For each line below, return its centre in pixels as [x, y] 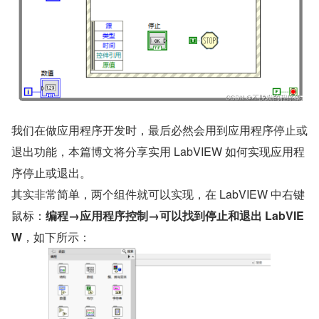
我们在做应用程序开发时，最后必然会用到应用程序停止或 [159, 130]
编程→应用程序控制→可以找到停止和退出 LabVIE [175, 215]
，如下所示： [56, 236]
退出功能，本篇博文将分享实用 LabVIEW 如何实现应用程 [158, 151]
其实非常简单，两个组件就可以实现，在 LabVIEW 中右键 [158, 194]
